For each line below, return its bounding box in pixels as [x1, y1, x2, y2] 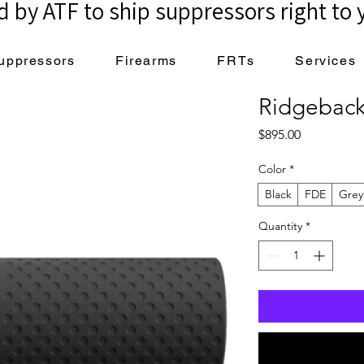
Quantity [258, 219, 302, 233]
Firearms [115, 53, 177, 68]
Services [295, 53, 357, 68]
